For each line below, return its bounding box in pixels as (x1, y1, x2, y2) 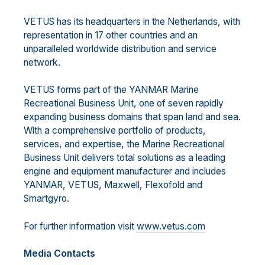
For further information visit (24, 220, 137, 232)
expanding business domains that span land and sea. (24, 111, 241, 123)
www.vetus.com (137, 220, 205, 232)
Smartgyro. (24, 193, 69, 205)
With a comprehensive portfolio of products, (24, 125, 206, 137)
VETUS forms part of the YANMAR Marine (24, 84, 199, 96)
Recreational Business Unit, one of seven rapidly (24, 98, 224, 109)
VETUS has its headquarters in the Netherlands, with (24, 15, 240, 27)
